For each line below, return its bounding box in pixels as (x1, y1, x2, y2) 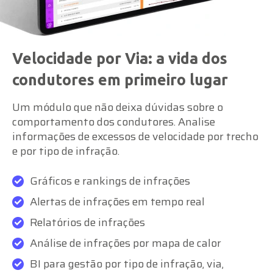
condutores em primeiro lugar (12, 71, 228, 88)
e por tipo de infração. (12, 142, 119, 160)
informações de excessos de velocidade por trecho (12, 127, 258, 145)
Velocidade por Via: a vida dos (12, 49, 227, 67)
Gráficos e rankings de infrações (30, 172, 190, 190)
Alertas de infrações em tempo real (30, 193, 205, 210)
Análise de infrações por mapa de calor (30, 234, 221, 252)
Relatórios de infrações (30, 213, 145, 231)
